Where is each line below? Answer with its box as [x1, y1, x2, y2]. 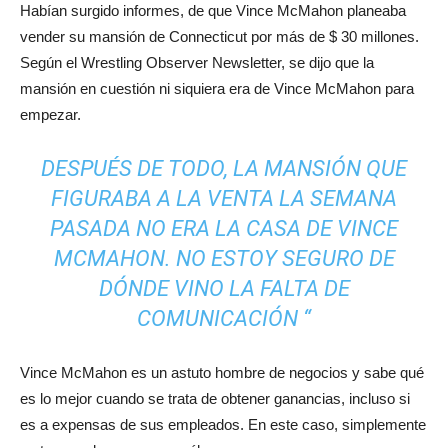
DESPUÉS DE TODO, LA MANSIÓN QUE [41, 155, 407, 181]
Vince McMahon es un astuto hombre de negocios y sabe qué [20, 363, 424, 381]
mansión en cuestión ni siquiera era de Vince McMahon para [20, 79, 414, 97]
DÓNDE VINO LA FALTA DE [98, 275, 350, 301]
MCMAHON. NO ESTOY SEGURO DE [53, 245, 395, 271]
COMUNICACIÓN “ [137, 305, 311, 331]
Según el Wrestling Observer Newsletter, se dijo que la [20, 53, 374, 71]
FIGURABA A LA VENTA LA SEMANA [51, 185, 397, 211]
